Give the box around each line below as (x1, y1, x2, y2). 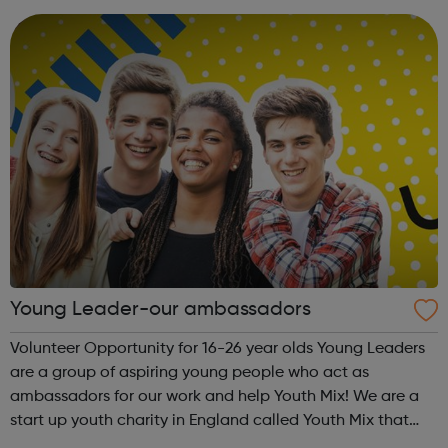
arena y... (10, 14, 76, 31)
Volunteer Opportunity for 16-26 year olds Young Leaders (10, 341, 317, 358)
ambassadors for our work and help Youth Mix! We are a (10, 389, 353, 406)
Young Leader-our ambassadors (10, 300, 311, 321)
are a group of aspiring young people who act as (10, 365, 369, 382)
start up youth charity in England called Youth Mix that (10, 413, 409, 430)
